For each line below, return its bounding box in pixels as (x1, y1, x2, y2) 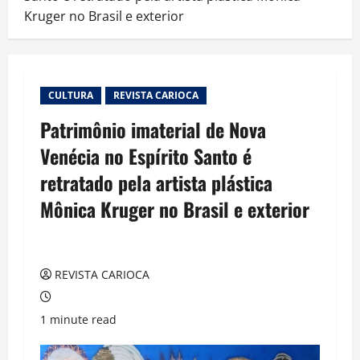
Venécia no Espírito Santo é (40, 141, 252, 171)
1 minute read (40, 312, 117, 328)
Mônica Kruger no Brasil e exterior (40, 194, 314, 224)
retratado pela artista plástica (40, 168, 272, 198)
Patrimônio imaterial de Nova (40, 115, 266, 145)
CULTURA (48, 88, 93, 103)
